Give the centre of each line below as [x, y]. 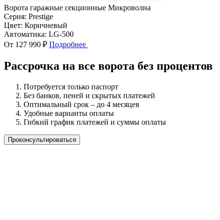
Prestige [41, 16]
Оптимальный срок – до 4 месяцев [82, 104]
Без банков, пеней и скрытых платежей [89, 95]
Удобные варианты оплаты [69, 113]
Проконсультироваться [42, 139]
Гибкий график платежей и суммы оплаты [95, 122]
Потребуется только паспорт [71, 86]
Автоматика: [25, 34]
